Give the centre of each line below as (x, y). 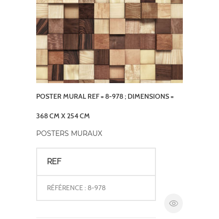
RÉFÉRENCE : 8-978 (76, 187)
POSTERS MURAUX (69, 133)
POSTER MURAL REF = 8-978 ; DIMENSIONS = (105, 96)
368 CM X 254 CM (63, 116)
